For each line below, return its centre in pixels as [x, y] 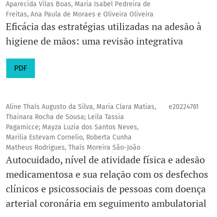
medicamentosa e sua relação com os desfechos [107, 174]
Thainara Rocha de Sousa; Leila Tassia [65, 117]
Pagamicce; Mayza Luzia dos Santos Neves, [72, 127]
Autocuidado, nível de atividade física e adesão [105, 160]
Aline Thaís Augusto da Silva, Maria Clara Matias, [81, 107]
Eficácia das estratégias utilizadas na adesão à [104, 27]
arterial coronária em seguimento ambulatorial [106, 203]
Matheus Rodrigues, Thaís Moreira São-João [73, 148]
